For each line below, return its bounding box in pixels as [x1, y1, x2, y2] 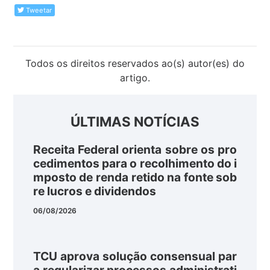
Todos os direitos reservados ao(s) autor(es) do [25, 57, 245, 69]
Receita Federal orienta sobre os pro [33, 142, 237, 157]
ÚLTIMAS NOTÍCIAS [71, 113, 199, 130]
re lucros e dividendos [33, 184, 156, 199]
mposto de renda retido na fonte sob [33, 170, 237, 185]
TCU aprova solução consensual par [33, 248, 237, 263]
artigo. [120, 71, 150, 84]
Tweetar [24, 5, 52, 14]
